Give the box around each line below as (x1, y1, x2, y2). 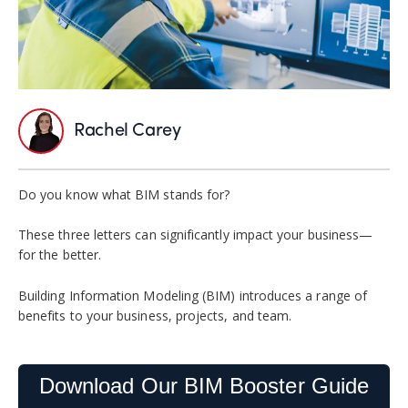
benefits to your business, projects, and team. (18, 306, 292, 324)
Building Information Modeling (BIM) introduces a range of (18, 286, 367, 304)
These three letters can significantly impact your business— (18, 226, 373, 244)
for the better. (18, 246, 102, 264)
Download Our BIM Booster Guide (38, 372, 370, 398)
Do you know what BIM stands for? (18, 185, 230, 203)
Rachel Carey (74, 121, 181, 140)
